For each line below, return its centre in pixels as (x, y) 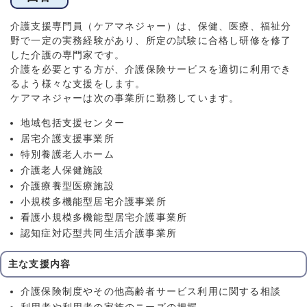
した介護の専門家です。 (68, 56)
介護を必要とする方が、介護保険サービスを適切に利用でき (151, 70)
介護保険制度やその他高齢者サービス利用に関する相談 (151, 292)
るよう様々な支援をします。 (78, 84)
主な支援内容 (40, 265)
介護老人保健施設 (62, 171)
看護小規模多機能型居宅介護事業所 (104, 218)
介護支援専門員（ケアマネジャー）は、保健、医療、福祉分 (151, 27)
